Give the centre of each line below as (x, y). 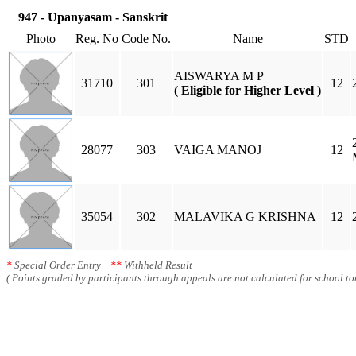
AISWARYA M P (219, 76)
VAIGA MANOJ (218, 150)
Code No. (146, 39)
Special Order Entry (61, 265)
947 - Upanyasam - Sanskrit (93, 17)
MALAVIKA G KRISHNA (245, 217)
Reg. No (97, 39)
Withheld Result (157, 265)
